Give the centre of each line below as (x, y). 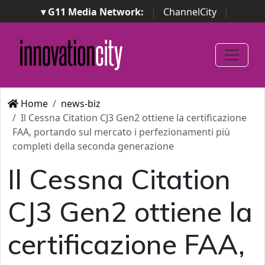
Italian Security (218, 40)
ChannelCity (190, 12)
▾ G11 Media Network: (92, 12)
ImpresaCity (43, 26)
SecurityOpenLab (128, 26)
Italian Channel (220, 26)
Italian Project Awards (113, 40)
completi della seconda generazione (93, 146)
